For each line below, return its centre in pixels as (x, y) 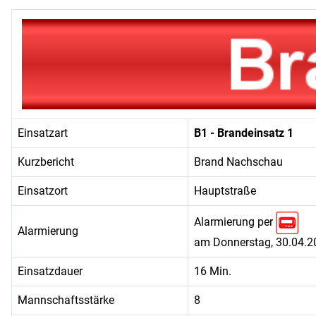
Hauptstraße (225, 191)
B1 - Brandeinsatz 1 (244, 133)
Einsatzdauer (50, 271)
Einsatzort (43, 191)
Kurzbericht (46, 162)
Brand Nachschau (238, 162)
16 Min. (213, 271)
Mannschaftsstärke (66, 300)
